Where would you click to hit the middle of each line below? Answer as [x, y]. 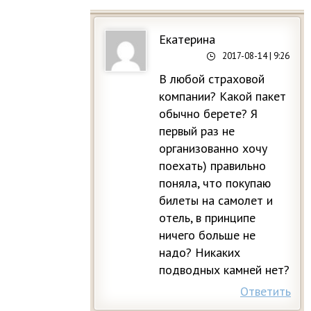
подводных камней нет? [224, 269]
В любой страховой [212, 78]
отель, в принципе [207, 217]
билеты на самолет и [216, 200]
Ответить [266, 291]
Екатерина [187, 39]
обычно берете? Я [208, 113]
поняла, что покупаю [215, 183]
